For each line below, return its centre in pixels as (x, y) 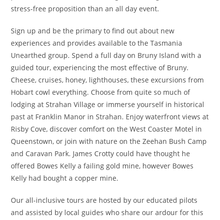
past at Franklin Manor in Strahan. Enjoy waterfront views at (110, 117)
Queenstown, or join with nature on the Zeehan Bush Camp (109, 141)
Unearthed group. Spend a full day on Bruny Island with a (106, 55)
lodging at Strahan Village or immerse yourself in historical (108, 104)
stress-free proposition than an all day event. (85, 9)
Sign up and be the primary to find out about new (93, 31)
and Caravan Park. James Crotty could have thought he (101, 153)
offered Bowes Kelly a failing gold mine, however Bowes (102, 166)
